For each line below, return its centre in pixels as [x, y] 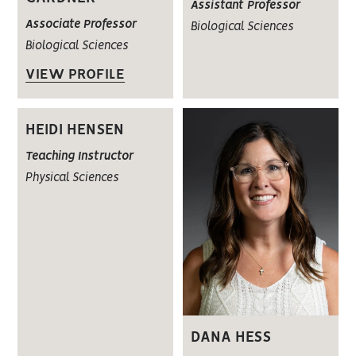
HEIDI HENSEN [75, 130]
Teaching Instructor [80, 156]
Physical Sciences [72, 178]
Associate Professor [81, 24]
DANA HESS [230, 337]
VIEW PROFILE [75, 74]
